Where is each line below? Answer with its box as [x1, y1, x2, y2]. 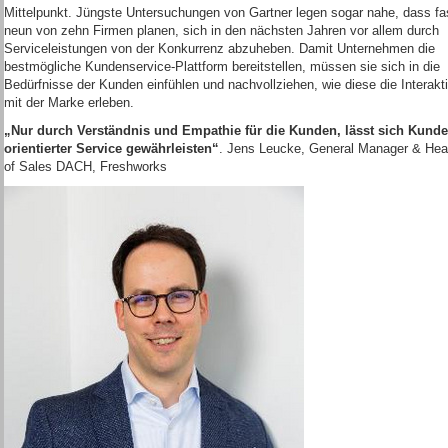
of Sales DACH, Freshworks [4, 159, 167, 174]
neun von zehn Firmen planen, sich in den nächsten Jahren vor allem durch [4, 23, 439, 38]
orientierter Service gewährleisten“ [4, 141, 219, 156]
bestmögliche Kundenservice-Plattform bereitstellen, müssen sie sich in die [4, 59, 440, 74]
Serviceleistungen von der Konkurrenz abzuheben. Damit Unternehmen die [4, 41, 435, 56]
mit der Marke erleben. [4, 95, 134, 110]
